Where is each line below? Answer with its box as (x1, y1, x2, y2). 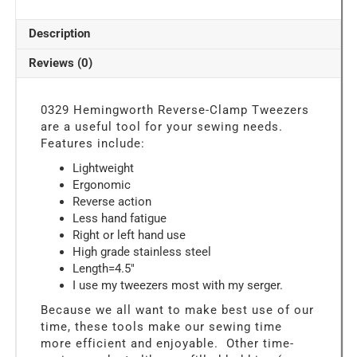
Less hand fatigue (73, 210, 167, 226)
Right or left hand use (73, 227, 186, 242)
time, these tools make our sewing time (41, 319, 282, 334)
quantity (18, 131, 61, 146)
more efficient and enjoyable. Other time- (41, 335, 294, 351)
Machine (18, 64, 64, 79)
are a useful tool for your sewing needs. (41, 119, 283, 134)
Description (29, 26, 90, 41)
